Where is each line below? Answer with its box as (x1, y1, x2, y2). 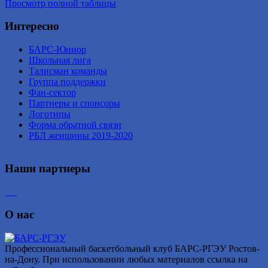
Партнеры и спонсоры (29, 98, 120, 109)
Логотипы (29, 109, 71, 120)
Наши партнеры (5, 162, 90, 175)
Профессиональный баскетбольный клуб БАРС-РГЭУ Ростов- (5, 243, 260, 254)
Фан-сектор (29, 87, 76, 98)
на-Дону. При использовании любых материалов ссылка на (5, 254, 248, 265)
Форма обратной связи (29, 120, 121, 130)
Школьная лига (29, 55, 91, 66)
